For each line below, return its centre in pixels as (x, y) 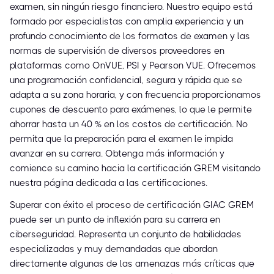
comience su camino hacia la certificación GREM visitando (135, 168)
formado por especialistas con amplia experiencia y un (127, 22)
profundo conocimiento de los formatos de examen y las (130, 36)
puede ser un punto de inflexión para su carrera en (115, 220)
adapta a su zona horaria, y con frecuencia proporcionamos (135, 95)
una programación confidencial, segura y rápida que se (126, 80)
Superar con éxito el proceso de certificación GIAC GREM (132, 205)
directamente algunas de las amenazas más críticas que (132, 264)
